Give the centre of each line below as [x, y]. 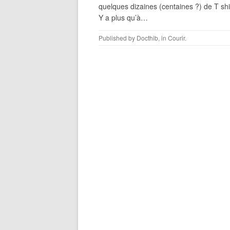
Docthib [147, 38]
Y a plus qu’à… [123, 17]
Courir [176, 38]
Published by [118, 38]
